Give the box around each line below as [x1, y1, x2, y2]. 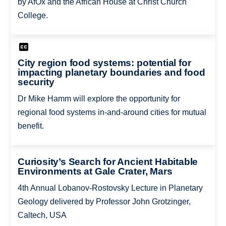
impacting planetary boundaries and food [17, 67, 205, 78]
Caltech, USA [17, 210, 67, 219]
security [17, 77, 54, 88]
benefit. [17, 122, 44, 131]
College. [17, 11, 48, 20]
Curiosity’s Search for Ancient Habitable [17, 156, 198, 167]
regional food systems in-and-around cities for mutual [17, 108, 206, 117]
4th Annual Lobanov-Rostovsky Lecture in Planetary [17, 183, 203, 192]
